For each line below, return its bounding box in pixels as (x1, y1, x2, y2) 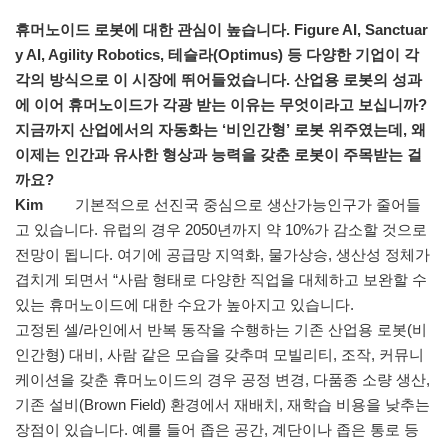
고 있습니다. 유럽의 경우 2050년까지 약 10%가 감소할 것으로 (15, 221, 427, 239)
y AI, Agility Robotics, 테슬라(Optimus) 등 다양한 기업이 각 (15, 46, 419, 64)
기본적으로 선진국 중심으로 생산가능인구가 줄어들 (71, 196, 421, 214)
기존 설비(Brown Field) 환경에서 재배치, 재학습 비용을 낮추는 (15, 396, 430, 414)
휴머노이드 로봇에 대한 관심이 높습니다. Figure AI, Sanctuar (15, 21, 428, 39)
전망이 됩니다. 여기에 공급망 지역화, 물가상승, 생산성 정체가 (15, 246, 430, 264)
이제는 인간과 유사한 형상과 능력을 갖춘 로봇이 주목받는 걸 (15, 146, 422, 164)
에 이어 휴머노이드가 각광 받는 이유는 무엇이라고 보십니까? (15, 96, 427, 114)
